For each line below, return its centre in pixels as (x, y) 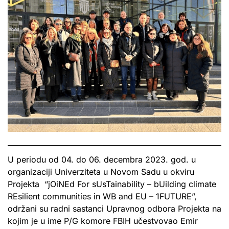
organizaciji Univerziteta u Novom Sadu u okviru (101, 171)
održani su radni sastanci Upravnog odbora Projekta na (114, 208)
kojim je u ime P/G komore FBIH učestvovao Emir (103, 221)
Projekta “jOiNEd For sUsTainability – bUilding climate (112, 184)
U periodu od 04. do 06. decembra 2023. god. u (102, 159)
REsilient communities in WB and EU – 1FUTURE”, (102, 196)
